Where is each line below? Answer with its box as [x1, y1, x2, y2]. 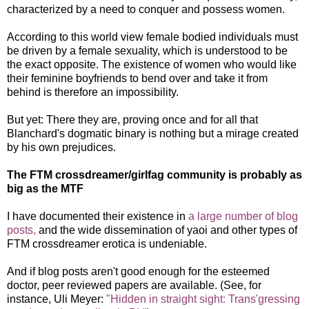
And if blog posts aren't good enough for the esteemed [7, 265, 270, 277]
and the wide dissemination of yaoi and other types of [39, 223, 297, 236]
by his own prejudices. [7, 141, 116, 153]
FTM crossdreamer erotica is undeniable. [7, 237, 207, 250]
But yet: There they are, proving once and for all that [7, 113, 258, 126]
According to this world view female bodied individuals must [7, 30, 298, 43]
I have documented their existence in [7, 210, 188, 222]
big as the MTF [7, 182, 83, 195]
